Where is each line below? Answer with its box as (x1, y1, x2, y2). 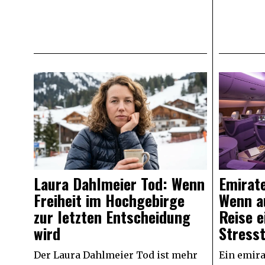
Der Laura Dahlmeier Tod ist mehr (34, 248, 198, 261)
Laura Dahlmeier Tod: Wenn (34, 172, 205, 195)
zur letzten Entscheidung (34, 205, 190, 228)
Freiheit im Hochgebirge (34, 188, 185, 212)
